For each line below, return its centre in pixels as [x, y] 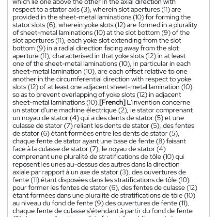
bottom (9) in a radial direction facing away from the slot [96, 48]
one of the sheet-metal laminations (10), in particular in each [102, 64]
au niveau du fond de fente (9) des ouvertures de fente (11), [101, 203]
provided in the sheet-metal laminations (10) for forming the [102, 17]
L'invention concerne [159, 102]
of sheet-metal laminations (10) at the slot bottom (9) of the [101, 33]
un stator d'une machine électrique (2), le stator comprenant [103, 110]
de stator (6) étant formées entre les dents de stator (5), [96, 133]
